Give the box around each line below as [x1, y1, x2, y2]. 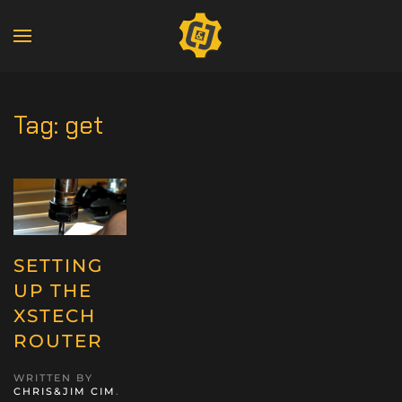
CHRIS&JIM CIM [13, 384, 116, 398]
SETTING [13, 254, 103, 276]
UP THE [13, 279, 92, 301]
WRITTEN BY [13, 371, 93, 384]
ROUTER [13, 329, 103, 352]
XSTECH [13, 304, 96, 327]
